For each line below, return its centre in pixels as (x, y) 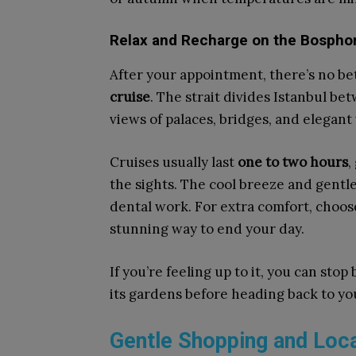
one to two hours (293, 162)
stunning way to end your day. (207, 229)
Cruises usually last (174, 162)
